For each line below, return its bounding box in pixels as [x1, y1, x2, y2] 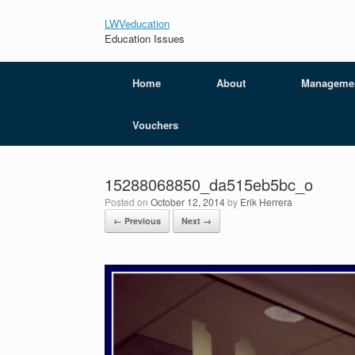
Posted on [111, 195, 151, 208]
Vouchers [132, 117, 178, 132]
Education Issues [105, 31, 185, 46]
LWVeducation [105, 16, 170, 31]
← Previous [113, 215, 161, 227]
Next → [181, 215, 212, 227]
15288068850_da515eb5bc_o [105, 173, 313, 196]
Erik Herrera [240, 195, 292, 208]
